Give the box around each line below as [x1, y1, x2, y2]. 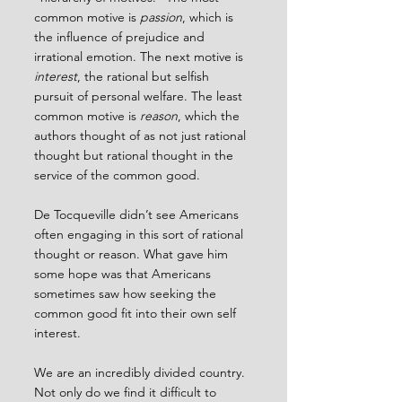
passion [140, 8, 182, 25]
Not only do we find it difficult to [34, 383, 220, 400]
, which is [182, 8, 237, 25]
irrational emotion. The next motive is [34, 48, 247, 65]
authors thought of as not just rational [34, 127, 249, 144]
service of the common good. [34, 166, 200, 183]
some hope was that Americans [34, 265, 214, 282]
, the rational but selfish [77, 67, 213, 84]
